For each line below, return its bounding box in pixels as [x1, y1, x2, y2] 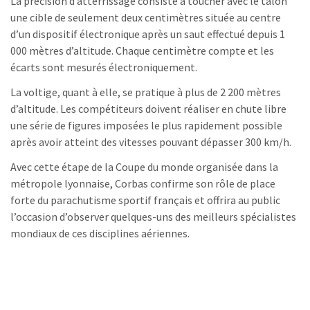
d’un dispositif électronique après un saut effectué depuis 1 [10, 27, 285, 42]
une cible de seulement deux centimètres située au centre [10, 10, 281, 25]
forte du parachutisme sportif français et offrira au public [10, 193, 280, 208]
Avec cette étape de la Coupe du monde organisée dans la [10, 160, 278, 174]
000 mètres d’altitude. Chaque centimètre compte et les [10, 44, 274, 58]
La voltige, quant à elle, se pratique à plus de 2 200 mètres [10, 85, 281, 100]
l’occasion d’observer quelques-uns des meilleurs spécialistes [10, 210, 296, 224]
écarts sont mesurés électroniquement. [10, 60, 197, 75]
